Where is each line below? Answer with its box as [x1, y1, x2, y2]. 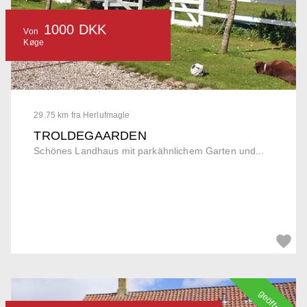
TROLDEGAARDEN [34, 128, 147, 143]
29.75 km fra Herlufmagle [34, 110, 130, 120]
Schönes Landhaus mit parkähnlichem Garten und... [34, 145, 265, 156]
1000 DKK [44, 22, 107, 37]
